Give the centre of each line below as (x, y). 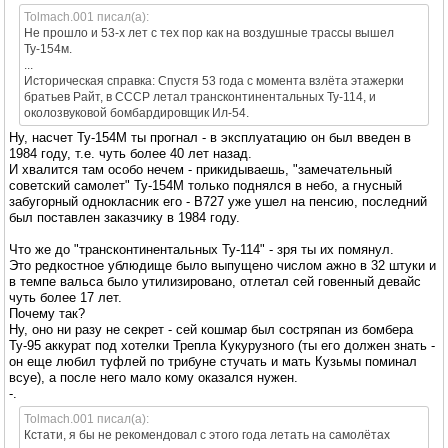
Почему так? (47, 313)
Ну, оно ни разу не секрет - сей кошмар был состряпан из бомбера (211, 329)
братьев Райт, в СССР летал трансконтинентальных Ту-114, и (200, 96)
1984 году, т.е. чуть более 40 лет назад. (130, 153)
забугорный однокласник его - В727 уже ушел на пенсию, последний (218, 201)
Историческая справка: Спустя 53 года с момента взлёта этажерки (214, 80)
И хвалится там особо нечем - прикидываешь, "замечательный (200, 169)
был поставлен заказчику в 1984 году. (124, 217)
